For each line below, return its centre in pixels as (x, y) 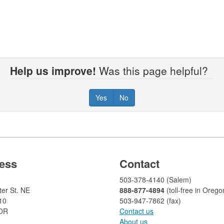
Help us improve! (53, 71)
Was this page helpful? (155, 71)
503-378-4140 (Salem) (155, 180)
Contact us (136, 211)
